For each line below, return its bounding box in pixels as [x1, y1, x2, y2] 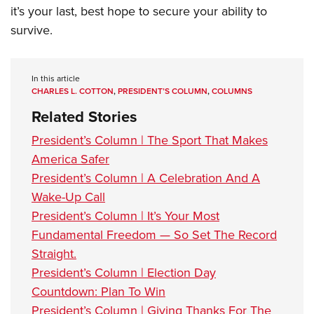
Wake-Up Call [32, 188, 105, 206]
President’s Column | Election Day [32, 264, 216, 282]
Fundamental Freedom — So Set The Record [32, 226, 277, 244]
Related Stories [32, 105, 137, 128]
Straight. [32, 245, 76, 263]
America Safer [32, 150, 109, 168]
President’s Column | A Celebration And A [32, 169, 260, 187]
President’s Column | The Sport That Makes [32, 131, 268, 149]
